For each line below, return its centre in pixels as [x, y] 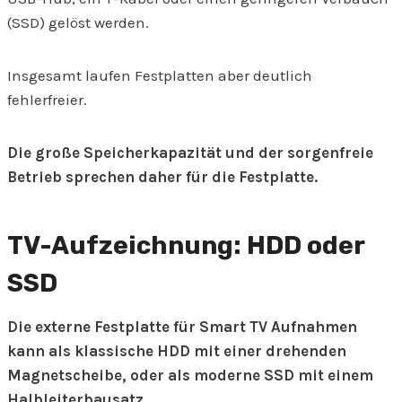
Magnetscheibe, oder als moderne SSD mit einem [190, 376]
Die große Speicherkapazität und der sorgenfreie [190, 153]
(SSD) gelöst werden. [78, 23]
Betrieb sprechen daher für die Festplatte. [162, 177]
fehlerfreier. [47, 100]
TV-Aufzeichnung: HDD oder [186, 246]
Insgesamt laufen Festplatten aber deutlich [160, 76]
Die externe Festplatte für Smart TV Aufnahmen [182, 327]
